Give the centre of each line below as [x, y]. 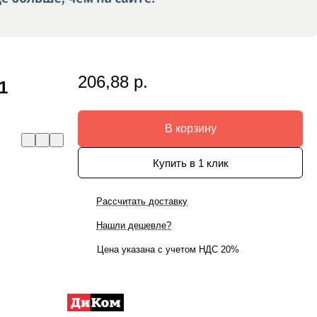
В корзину [190, 129]
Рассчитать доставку [142, 202]
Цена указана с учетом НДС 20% [168, 250]
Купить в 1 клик [190, 163]
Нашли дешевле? [134, 226]
